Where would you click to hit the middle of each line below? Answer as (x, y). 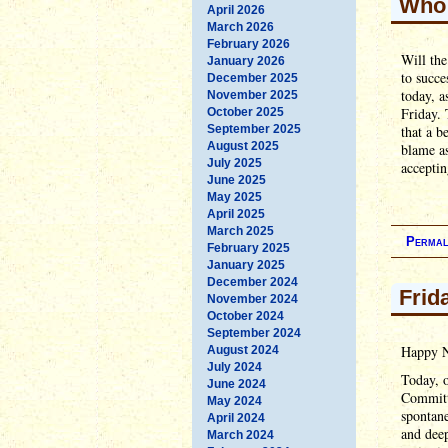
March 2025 (240, 230)
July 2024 (234, 366)
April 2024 (236, 417)
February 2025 (248, 247)
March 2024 (240, 434)
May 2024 (234, 400)
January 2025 (246, 264)
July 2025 (234, 162)
